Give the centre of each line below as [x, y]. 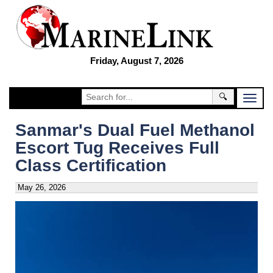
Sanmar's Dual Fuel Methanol [135, 130]
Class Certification [91, 165]
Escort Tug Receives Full [117, 148]
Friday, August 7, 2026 [136, 61]
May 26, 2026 [42, 187]
